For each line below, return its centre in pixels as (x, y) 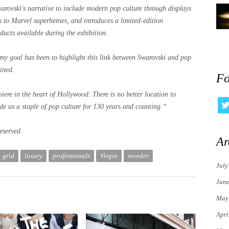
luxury (33, 156)
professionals (71, 156)
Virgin (109, 156)
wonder (138, 156)
